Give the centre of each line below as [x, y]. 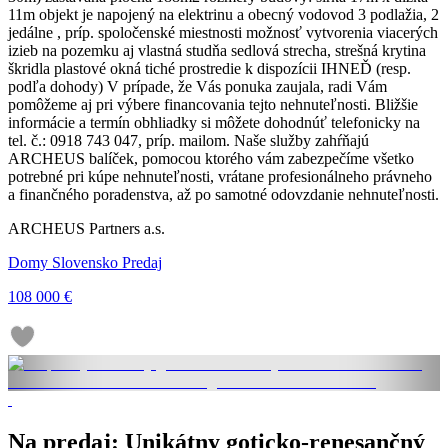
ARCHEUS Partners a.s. [86, 228]
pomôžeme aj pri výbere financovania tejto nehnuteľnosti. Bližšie [213, 104]
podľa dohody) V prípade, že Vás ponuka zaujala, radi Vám [197, 86]
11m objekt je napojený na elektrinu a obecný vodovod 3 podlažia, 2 [223, 14]
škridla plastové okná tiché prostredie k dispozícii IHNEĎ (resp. [209, 68]
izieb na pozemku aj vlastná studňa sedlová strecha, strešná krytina [217, 50]
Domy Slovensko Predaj [85, 262]
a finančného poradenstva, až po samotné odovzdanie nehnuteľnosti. [223, 194]
